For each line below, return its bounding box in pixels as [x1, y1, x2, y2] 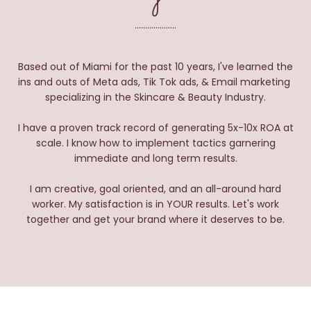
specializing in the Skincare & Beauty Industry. [45, 90, 266, 105]
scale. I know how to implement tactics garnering [35, 136, 276, 151]
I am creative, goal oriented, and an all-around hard [30, 182, 281, 196]
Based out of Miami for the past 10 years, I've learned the [18, 60, 293, 74]
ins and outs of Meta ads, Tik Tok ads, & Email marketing [18, 75, 293, 90]
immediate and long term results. [74, 151, 237, 166]
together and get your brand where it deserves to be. [26, 212, 285, 227]
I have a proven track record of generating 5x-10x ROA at [17, 121, 294, 135]
